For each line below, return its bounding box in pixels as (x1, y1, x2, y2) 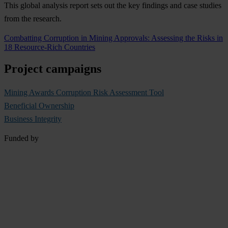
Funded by (4, 133, 39, 142)
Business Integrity (4, 114, 62, 123)
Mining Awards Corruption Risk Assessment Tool (4, 88, 164, 97)
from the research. (4, 14, 62, 23)
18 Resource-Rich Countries (4, 42, 95, 51)
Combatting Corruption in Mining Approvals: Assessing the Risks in (4, 33, 223, 42)
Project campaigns (4, 62, 101, 75)
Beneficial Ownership (4, 101, 74, 110)
